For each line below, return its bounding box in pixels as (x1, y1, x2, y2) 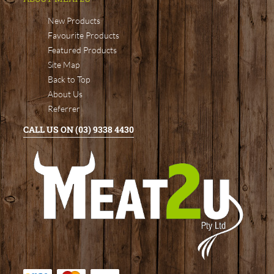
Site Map (48, 59, 80, 70)
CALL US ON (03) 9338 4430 (23, 124, 134, 136)
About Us (48, 89, 83, 100)
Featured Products (48, 45, 117, 56)
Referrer (48, 103, 80, 114)
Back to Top (48, 74, 90, 85)
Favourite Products (48, 30, 119, 41)
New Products (48, 15, 100, 26)
